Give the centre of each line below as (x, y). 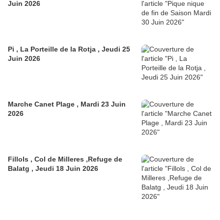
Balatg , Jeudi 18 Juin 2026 (53, 169)
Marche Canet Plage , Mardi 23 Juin (67, 104)
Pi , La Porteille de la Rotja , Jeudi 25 (69, 49)
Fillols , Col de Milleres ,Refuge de (19, 159)
